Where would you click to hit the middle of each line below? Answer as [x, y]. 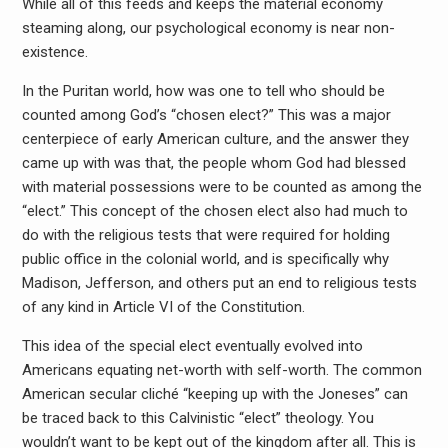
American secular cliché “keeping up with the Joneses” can [214, 394]
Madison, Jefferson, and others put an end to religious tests [219, 283]
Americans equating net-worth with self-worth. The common [221, 370]
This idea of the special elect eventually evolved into [192, 346]
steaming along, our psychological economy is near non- [208, 28]
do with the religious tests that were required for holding [205, 235]
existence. [54, 52]
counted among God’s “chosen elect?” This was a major [206, 115]
